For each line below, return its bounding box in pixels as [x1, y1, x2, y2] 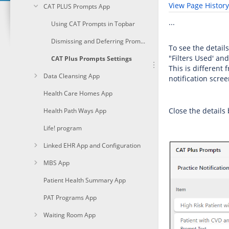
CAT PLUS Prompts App [43, 2, 110, 11]
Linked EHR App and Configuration [43, 141, 141, 150]
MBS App [43, 158, 70, 167]
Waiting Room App [43, 211, 96, 219]
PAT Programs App [43, 193, 97, 202]
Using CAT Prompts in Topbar [51, 19, 135, 28]
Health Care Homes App [43, 89, 112, 98]
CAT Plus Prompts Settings [51, 54, 132, 63]
